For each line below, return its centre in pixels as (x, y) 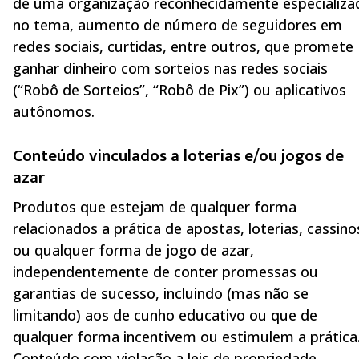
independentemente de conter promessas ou (165, 272)
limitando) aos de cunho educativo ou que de (165, 315)
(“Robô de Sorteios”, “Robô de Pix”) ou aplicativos (179, 90)
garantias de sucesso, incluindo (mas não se (161, 294)
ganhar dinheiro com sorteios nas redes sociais (170, 69)
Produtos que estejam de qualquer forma (155, 207)
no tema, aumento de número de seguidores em (177, 25)
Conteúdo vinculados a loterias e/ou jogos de (178, 155)
